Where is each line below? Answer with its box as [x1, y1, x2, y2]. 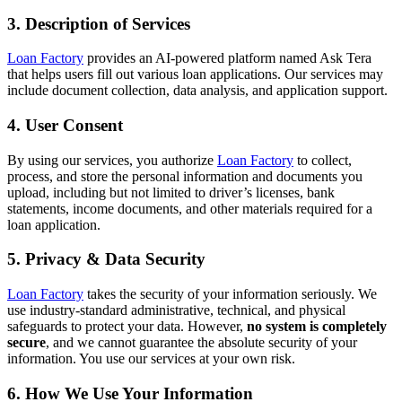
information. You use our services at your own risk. [7, 351, 295, 367]
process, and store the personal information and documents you [7, 168, 363, 184]
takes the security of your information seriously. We [83, 286, 377, 302]
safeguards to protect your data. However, [7, 319, 247, 335]
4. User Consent [7, 115, 123, 135]
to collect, [293, 152, 352, 168]
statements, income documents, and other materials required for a [7, 200, 372, 216]
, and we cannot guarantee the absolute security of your [46, 335, 357, 351]
